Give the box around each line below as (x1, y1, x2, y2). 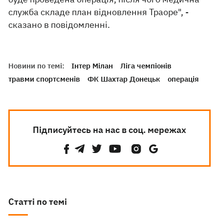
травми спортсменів (8, 74, 81, 84)
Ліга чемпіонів (120, 61, 172, 70)
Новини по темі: (8, 61, 65, 70)
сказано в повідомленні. (8, 19, 110, 30)
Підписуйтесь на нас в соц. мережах (32, 124, 186, 135)
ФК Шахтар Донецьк (88, 74, 161, 84)
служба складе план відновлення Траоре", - (8, 6, 189, 18)
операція (168, 74, 199, 84)
